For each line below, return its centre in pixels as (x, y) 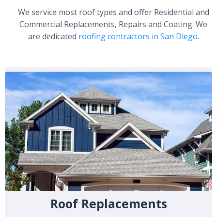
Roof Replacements (108, 203)
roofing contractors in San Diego (138, 37)
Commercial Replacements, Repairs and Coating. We (113, 24)
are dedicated (53, 37)
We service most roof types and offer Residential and (113, 12)
